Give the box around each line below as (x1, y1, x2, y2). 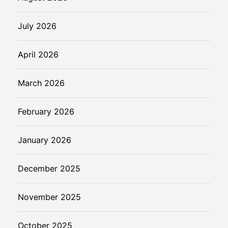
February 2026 (18, 106, 74, 117)
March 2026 (18, 78, 65, 89)
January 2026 (18, 135, 71, 146)
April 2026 (18, 49, 59, 60)
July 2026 (18, 21, 56, 32)
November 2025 (18, 192, 81, 203)
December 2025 (18, 163, 80, 174)
